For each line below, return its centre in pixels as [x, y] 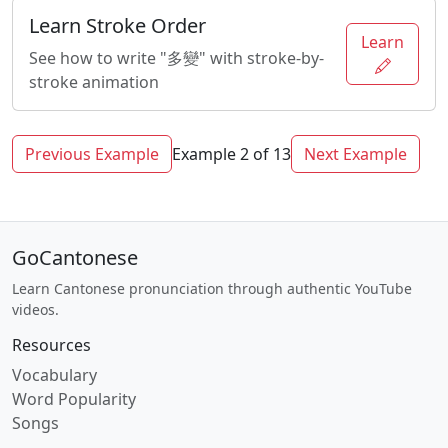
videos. [35, 309]
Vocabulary [54, 375]
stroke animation [94, 82]
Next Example [355, 154]
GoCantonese [75, 257]
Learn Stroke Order [117, 25]
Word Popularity [74, 399]
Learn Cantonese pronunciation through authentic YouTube [212, 288]
